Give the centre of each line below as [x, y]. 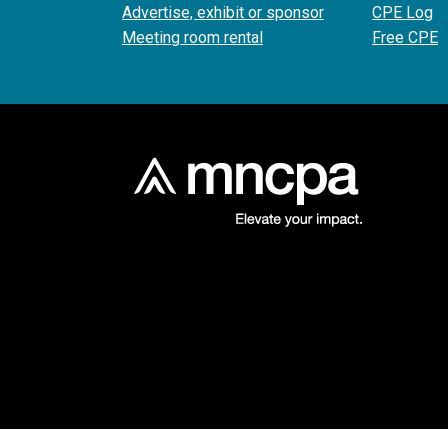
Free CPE [405, 37]
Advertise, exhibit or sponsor [223, 12]
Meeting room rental [192, 37]
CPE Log [402, 12]
